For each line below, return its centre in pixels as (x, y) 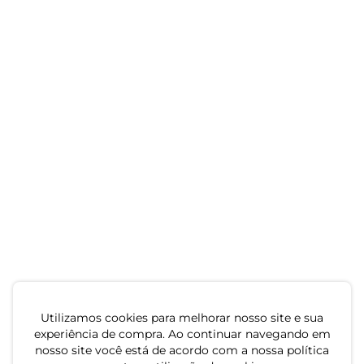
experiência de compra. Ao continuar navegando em (182, 334)
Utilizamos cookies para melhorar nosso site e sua (182, 318)
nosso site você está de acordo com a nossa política (182, 350)
